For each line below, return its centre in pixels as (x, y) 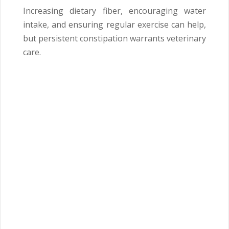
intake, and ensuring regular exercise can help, (114, 24)
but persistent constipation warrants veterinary (114, 38)
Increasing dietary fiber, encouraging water (114, 10)
